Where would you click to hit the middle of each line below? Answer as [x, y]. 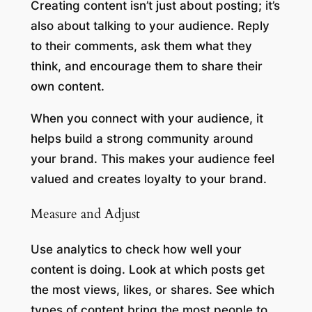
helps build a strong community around [142, 139]
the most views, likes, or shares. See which [152, 289]
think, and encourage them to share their [146, 67]
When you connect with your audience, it [147, 119]
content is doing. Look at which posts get [147, 269]
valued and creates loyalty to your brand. [148, 179]
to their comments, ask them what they [141, 46]
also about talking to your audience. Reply [150, 26]
